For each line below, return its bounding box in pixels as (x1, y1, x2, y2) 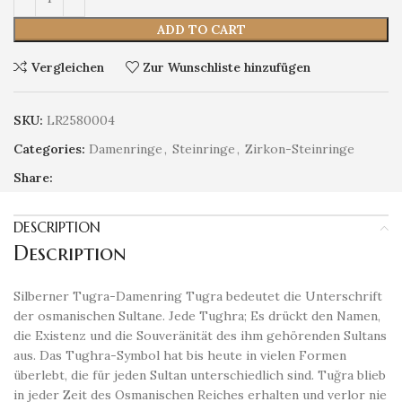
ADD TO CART (156, 22, 246, 38)
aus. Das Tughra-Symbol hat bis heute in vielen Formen (13, 347, 346, 363)
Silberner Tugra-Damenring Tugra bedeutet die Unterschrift (13, 288, 382, 304)
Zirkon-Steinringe (245, 141, 354, 157)
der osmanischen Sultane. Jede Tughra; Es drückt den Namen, (13, 308, 380, 324)
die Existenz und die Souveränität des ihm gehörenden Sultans (13, 328, 387, 344)
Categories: (13, 141, 85, 157)
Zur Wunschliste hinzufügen (143, 58, 311, 75)
